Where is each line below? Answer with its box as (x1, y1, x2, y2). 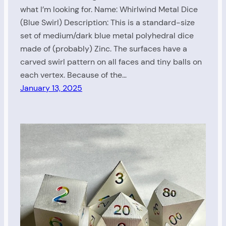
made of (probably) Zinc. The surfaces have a (20, 43, 187, 54)
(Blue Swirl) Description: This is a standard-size (20, 17, 195, 28)
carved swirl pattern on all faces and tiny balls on (20, 56, 202, 68)
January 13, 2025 (20, 83, 82, 94)
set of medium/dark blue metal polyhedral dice (20, 30, 194, 41)
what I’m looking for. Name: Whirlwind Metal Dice (20, 4, 198, 15)
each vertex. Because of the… (20, 70, 127, 81)
